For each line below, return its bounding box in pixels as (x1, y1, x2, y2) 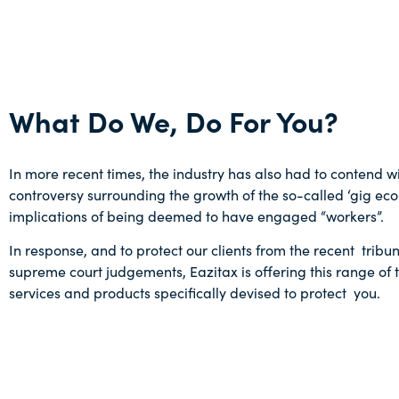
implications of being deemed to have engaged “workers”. (9, 206, 384, 225)
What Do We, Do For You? (9, 101, 338, 141)
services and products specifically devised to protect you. (9, 282, 380, 303)
